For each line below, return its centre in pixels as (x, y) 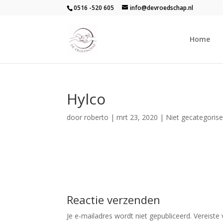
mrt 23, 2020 (137, 117)
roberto (97, 117)
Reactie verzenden (114, 200)
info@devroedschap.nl (162, 8)
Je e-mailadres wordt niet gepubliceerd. (129, 216)
